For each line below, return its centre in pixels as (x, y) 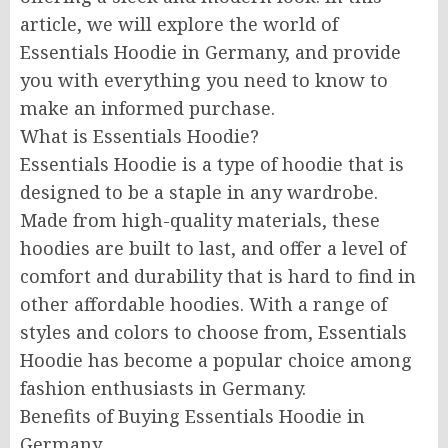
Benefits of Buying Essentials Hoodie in (192, 416)
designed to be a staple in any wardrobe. (199, 192)
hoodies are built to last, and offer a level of (213, 248)
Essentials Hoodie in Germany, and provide (210, 52)
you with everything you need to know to (204, 80)
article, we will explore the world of (179, 24)
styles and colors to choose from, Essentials (213, 332)
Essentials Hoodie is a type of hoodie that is (212, 164)
